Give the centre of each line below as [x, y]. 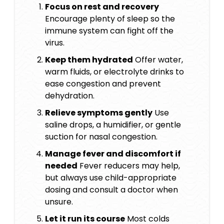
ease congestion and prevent [103, 84]
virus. [55, 43]
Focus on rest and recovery [102, 7]
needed [61, 166]
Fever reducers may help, [129, 166]
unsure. [59, 202]
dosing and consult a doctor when [111, 190]
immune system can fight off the [109, 31]
